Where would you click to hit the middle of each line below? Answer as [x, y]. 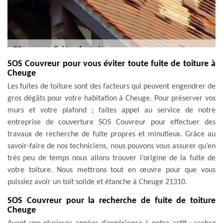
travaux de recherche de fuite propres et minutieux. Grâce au [111, 134]
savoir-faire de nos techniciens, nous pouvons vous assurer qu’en [111, 146]
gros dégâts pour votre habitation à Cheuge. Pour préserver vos [111, 98]
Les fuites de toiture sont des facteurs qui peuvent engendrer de [111, 86]
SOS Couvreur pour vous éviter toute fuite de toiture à [111, 64]
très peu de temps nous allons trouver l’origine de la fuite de [111, 158]
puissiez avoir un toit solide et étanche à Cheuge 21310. [97, 182]
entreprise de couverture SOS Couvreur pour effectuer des [111, 122]
